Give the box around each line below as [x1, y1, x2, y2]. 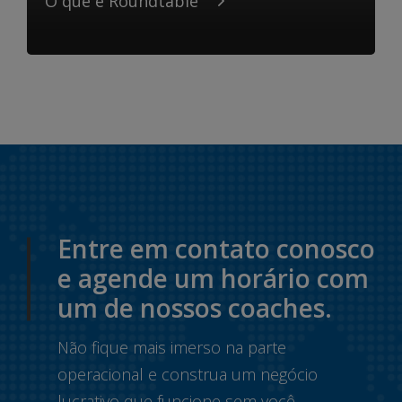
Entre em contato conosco [57, 232, 375, 266]
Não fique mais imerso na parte [57, 336, 286, 358]
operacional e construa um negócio [57, 363, 318, 385]
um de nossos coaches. [57, 291, 332, 325]
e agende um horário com [57, 261, 369, 295]
